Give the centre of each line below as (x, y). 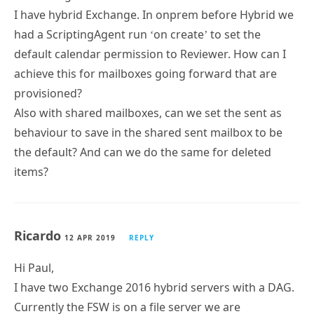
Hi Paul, (34, 267)
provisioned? (48, 93)
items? (31, 171)
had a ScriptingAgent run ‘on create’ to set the (137, 34)
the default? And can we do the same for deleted (143, 152)
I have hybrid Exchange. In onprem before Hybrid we (154, 14)
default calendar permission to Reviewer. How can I (150, 54)
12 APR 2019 (90, 237)
